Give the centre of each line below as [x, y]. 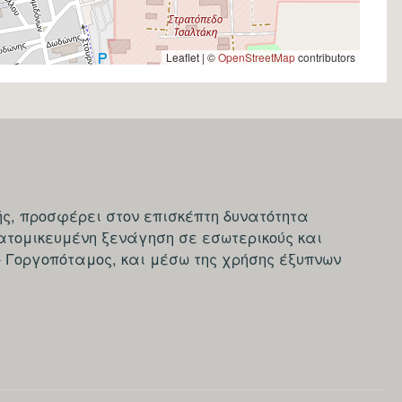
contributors [325, 57]
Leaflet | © [192, 57]
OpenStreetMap [257, 57]
